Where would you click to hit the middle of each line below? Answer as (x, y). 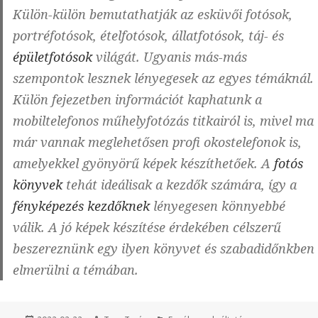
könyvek (38, 185)
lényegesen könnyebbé (218, 206)
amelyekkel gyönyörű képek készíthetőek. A (143, 164)
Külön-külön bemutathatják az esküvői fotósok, (153, 15)
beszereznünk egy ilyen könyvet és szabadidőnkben (164, 249)
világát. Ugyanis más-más (170, 57)
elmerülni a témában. (76, 270)
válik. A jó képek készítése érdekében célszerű (147, 227)
